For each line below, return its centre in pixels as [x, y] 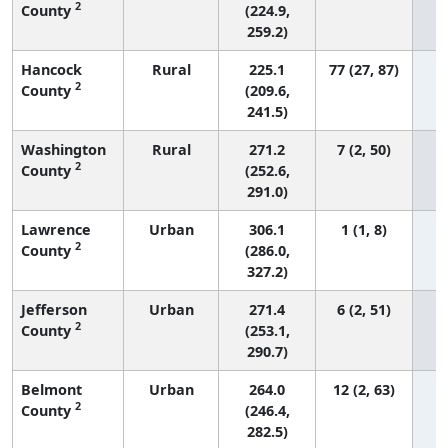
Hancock [51, 69]
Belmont [51, 389]
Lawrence [56, 229]
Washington [63, 149]
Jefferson [54, 309]
